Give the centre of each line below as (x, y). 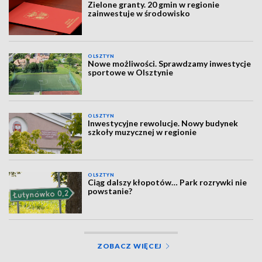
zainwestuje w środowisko (139, 13)
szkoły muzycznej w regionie (142, 132)
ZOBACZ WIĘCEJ (130, 246)
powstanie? (110, 191)
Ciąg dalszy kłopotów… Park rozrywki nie (168, 182)
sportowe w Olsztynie (131, 73)
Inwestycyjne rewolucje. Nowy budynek (163, 123)
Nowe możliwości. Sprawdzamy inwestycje (170, 64)
